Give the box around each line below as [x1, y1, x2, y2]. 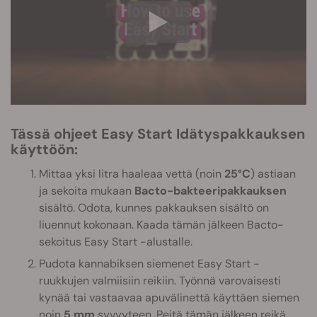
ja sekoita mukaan [39, 183, 134, 199]
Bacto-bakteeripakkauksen [134, 183, 287, 199]
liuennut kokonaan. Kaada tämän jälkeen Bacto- [39, 217, 284, 233]
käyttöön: [11, 140, 78, 159]
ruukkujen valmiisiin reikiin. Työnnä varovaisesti [39, 273, 281, 289]
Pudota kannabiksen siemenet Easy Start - [39, 256, 260, 272]
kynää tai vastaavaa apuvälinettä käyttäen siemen [39, 290, 299, 306]
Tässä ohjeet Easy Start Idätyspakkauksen [11, 125, 305, 144]
